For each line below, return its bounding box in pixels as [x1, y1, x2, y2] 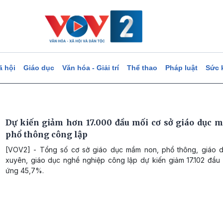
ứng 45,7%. [5, 166, 44, 175]
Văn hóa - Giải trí [62, 64, 119, 72]
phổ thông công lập [5, 129, 88, 139]
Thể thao [126, 64, 157, 72]
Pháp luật [165, 64, 198, 72]
